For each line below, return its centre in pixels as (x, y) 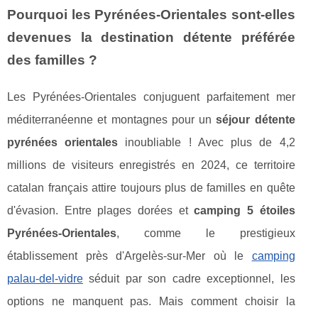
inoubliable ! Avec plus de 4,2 (207, 142)
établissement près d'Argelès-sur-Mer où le (130, 256)
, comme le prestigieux (206, 233)
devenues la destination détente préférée (151, 37)
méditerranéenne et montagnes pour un (112, 119)
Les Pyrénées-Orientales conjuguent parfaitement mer (151, 97)
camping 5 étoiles (245, 210)
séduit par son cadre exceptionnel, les (189, 278)
